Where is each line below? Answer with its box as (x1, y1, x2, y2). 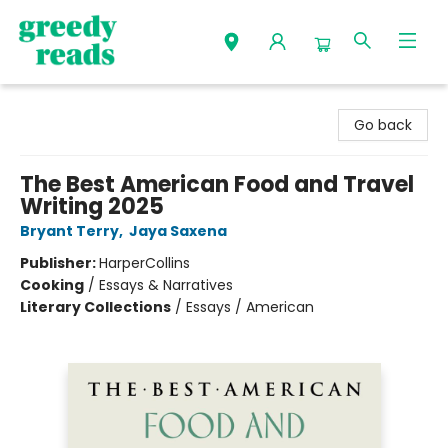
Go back (354, 115, 412, 135)
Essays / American (186, 297, 314, 317)
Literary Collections (20, 297, 171, 317)
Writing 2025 (20, 191, 164, 222)
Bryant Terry (20, 221, 119, 241)
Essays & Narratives (99, 275, 233, 295)
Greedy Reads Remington (15, 93, 193, 113)
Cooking (20, 275, 84, 295)
